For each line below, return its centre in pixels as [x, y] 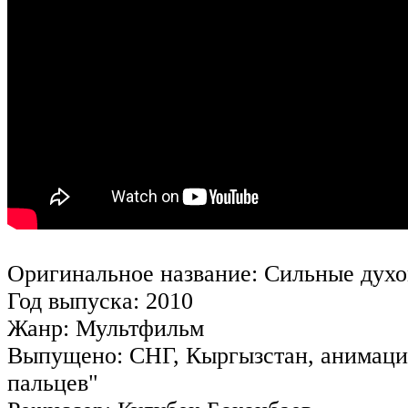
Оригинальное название [129, 273]
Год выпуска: [73, 301]
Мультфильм [137, 328]
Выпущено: [65, 355]
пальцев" [53, 382]
